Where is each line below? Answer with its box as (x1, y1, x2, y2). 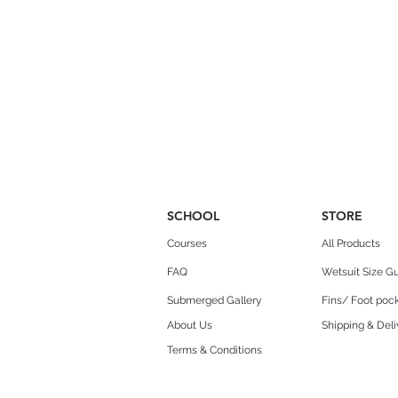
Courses (167, 236, 207, 250)
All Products (322, 236, 380, 250)
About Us (167, 318, 212, 331)
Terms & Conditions (167, 343, 262, 356)
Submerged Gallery (167, 293, 262, 306)
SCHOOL (167, 207, 219, 224)
